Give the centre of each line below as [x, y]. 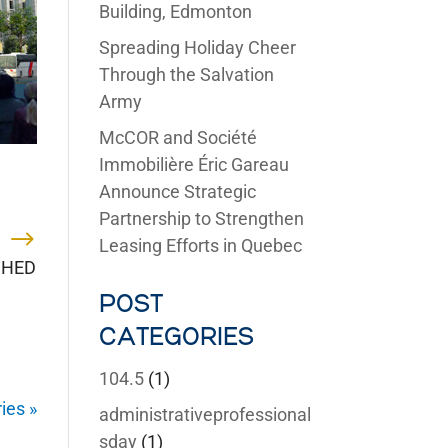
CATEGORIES [176, 338]
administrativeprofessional [204, 414]
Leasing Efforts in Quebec [200, 245]
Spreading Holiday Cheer [197, 47]
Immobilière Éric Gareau [193, 164]
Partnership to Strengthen [201, 218]
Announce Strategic [177, 191]
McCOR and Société [177, 137]
